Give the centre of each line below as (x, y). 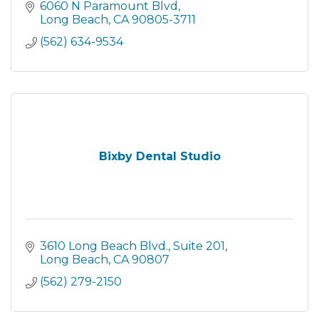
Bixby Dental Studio (159, 156)
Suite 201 (199, 246)
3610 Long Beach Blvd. (104, 246)
